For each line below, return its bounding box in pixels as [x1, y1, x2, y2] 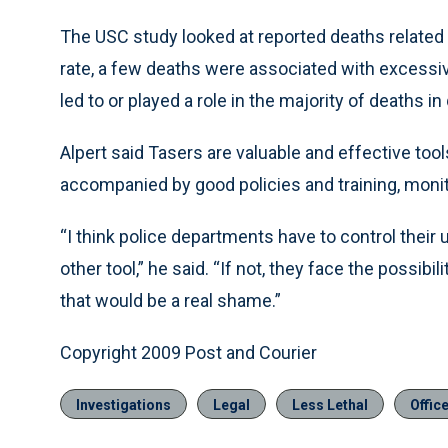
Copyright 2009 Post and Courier [60, 342, 317, 363]
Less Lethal [292, 397, 368, 413]
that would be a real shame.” [60, 290, 281, 311]
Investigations [76, 397, 171, 413]
